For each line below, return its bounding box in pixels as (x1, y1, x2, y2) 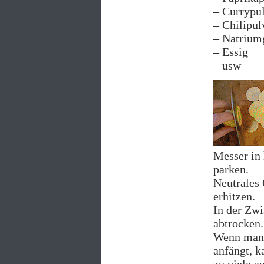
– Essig (213, 45, 248, 59)
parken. (213, 163, 249, 176)
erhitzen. (213, 190, 255, 203)
